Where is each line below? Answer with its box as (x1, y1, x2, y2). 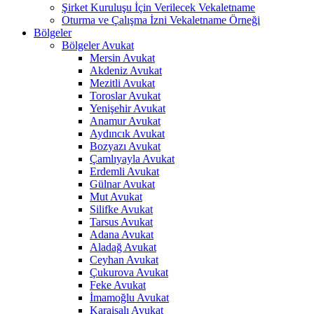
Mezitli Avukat (90, 77, 155, 89)
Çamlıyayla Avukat (90, 153, 175, 165)
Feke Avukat (90, 279, 146, 291)
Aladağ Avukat (90, 241, 156, 253)
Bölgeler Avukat (62, 39, 134, 51)
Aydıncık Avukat (90, 128, 165, 139)
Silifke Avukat (90, 203, 153, 215)
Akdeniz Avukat (90, 64, 162, 76)
